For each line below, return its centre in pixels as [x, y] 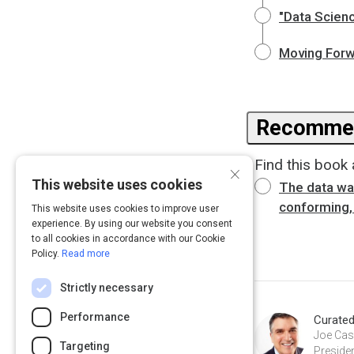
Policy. [47, 254]
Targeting [85, 346]
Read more [86, 254]
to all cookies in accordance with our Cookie [128, 239]
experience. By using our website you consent [132, 224]
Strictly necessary [107, 288]
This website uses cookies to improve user [125, 209]
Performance [95, 317]
